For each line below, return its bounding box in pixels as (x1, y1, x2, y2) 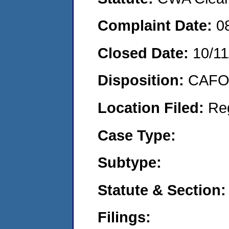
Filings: (98, 209, 151, 226)
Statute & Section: (98, 181, 226, 198)
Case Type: (98, 126, 176, 144)
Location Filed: (98, 99, 208, 116)
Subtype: (98, 154, 162, 171)
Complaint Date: (98, 17, 216, 34)
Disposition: (98, 72, 188, 89)
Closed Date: (98, 44, 193, 61)
